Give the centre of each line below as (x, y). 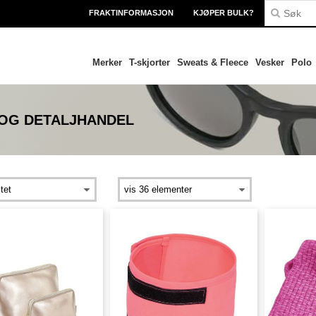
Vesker (269, 62)
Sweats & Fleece (212, 62)
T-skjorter (149, 62)
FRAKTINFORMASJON (131, 13)
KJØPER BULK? (224, 13)
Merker (107, 62)
